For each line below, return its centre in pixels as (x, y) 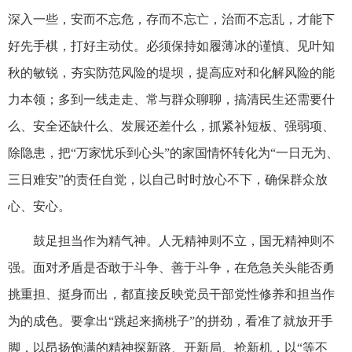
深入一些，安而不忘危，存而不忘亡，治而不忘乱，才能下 (171, 19)
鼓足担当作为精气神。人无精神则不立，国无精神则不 (184, 240)
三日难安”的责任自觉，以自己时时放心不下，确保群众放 (168, 179)
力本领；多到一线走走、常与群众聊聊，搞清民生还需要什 (171, 99)
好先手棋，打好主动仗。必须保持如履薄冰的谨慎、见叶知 (171, 46)
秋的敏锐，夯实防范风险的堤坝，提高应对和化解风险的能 (171, 72)
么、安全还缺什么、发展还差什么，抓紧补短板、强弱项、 (171, 126)
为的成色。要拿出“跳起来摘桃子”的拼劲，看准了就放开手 (170, 321)
